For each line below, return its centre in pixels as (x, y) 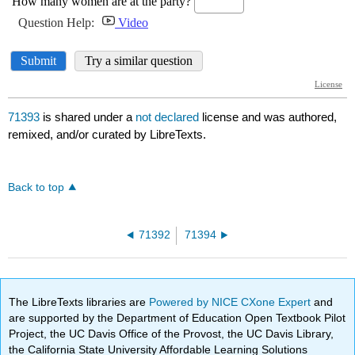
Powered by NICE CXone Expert (232, 302)
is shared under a (88, 117)
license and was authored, (270, 117)
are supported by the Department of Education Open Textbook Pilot (177, 317)
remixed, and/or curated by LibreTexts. (107, 135)
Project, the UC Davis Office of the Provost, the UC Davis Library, (172, 333)
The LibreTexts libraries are (79, 302)
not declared (169, 117)
